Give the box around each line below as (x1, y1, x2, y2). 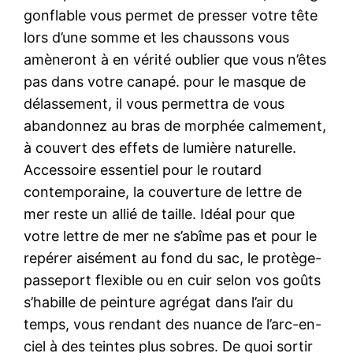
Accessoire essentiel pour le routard (24, 161, 262, 178)
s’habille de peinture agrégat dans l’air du (24, 293, 294, 310)
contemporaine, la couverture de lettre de (24, 183, 303, 200)
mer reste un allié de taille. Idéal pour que (24, 205, 295, 222)
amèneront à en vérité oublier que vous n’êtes (24, 50, 327, 68)
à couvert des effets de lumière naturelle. (24, 139, 297, 156)
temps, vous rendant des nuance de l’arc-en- (24, 315, 322, 333)
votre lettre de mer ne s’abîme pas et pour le (24, 227, 318, 244)
